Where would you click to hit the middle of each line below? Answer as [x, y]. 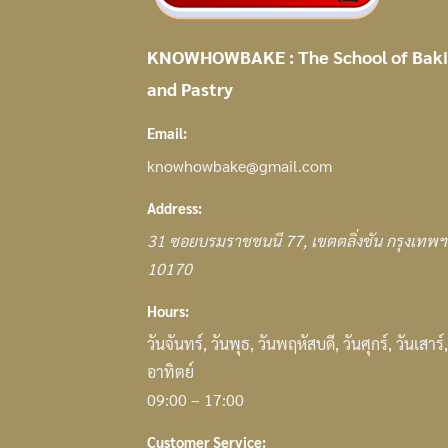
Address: [174, 208]
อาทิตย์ [170, 371]
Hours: [168, 310]
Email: [167, 133]
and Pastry [190, 89]
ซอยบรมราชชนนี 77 [236, 240]
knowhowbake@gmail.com [239, 166]
